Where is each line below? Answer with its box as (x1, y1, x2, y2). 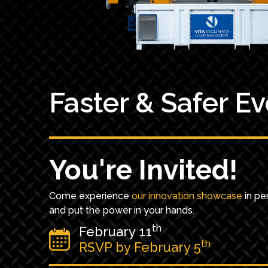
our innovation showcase (132, 190, 242, 202)
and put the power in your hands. (49, 205, 194, 216)
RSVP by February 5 (79, 239, 201, 255)
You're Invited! (49, 154, 237, 186)
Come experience (49, 190, 132, 202)
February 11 (79, 224, 152, 239)
